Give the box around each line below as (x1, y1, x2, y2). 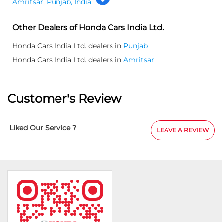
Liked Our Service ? (9, 123, 76, 132)
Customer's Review (7, 91, 121, 106)
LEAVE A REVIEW (157, 126, 209, 134)
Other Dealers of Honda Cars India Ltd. (12, 22, 164, 32)
